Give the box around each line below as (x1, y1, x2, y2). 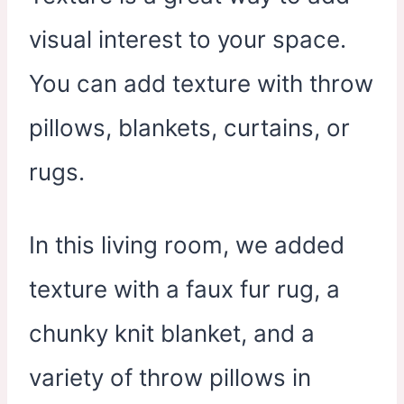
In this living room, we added (29, 231, 344, 259)
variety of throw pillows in (29, 363, 311, 391)
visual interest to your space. (29, 25, 346, 53)
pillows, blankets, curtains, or (29, 114, 350, 142)
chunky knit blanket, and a (29, 319, 315, 347)
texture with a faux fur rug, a (29, 275, 340, 303)
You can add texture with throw (29, 69, 373, 97)
